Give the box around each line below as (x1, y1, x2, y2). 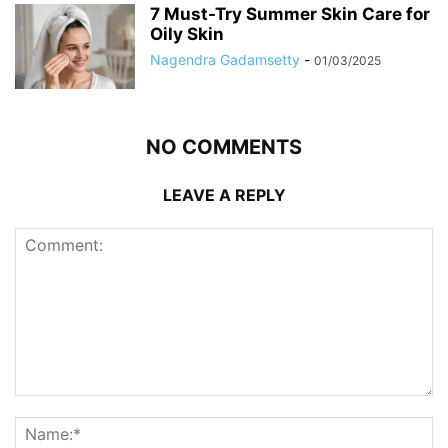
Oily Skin (150, 23, 224, 44)
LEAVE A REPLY (162, 184, 286, 205)
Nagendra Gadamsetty (150, 50, 300, 68)
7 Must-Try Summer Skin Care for (150, 3, 430, 24)
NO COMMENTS (146, 134, 302, 159)
